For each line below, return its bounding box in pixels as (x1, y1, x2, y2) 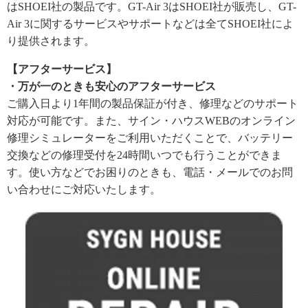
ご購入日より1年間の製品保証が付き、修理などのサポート (7, 97, 298, 109)
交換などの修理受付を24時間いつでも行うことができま (7, 148, 282, 161)
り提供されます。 (7, 34, 95, 47)
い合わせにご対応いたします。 (7, 183, 161, 195)
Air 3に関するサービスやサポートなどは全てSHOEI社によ (7, 17, 294, 30)
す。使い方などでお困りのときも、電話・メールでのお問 (7, 166, 293, 178)
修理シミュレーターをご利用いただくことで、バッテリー (7, 131, 293, 144)
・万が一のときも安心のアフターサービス (7, 80, 216, 92)
